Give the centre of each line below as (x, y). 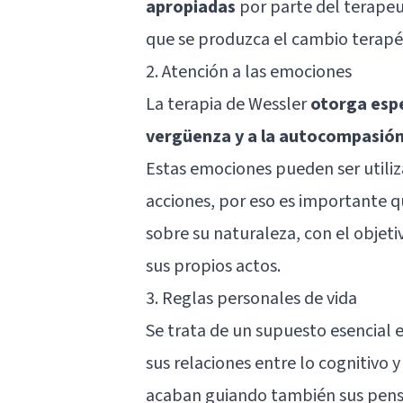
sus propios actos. (213, 266)
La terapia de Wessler (228, 104)
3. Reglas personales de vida (251, 298)
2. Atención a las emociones (249, 72)
